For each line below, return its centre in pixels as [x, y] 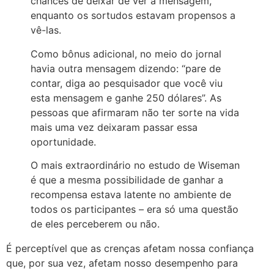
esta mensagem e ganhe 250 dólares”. [120, 98]
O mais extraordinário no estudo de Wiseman [135, 165]
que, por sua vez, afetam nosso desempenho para [122, 263]
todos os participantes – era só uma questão [135, 209]
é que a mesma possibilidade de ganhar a [127, 180]
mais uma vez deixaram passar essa [114, 127]
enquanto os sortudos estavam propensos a [133, 16]
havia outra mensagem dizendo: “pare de [126, 68]
